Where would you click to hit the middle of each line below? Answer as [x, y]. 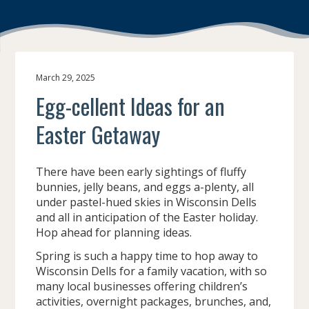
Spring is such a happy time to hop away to [147, 256]
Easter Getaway [101, 134]
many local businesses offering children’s [142, 286]
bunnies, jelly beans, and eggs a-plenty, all [145, 187]
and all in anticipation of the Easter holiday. [147, 217]
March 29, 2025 [66, 77]
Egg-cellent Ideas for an [131, 106]
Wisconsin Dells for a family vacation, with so [152, 271]
